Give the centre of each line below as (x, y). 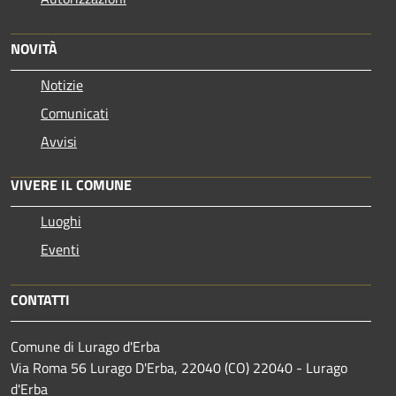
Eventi (60, 249)
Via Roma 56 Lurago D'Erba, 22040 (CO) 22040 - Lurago (179, 367)
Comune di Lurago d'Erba (85, 346)
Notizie (62, 84)
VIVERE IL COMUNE (71, 184)
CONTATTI (40, 299)
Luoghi (61, 221)
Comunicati (75, 113)
